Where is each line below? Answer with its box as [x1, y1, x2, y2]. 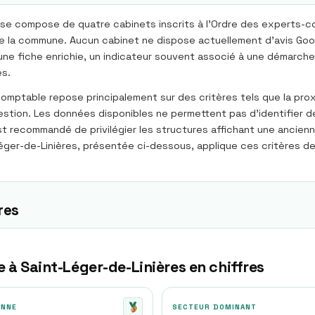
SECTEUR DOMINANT [172, 302, 257, 311]
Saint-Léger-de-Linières [20, 257, 186, 276]
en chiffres [186, 257, 264, 276]
